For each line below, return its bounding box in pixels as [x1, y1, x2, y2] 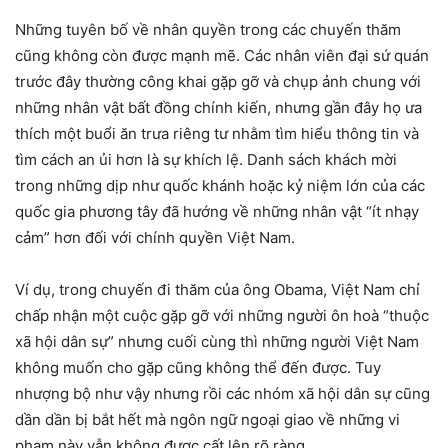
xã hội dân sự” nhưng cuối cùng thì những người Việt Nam [15, 331, 419, 351]
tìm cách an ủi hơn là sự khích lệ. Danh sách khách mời [15, 149, 397, 169]
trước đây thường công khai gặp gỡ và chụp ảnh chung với [15, 71, 421, 91]
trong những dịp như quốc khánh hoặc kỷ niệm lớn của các [15, 175, 425, 195]
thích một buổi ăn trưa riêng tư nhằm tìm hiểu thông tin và [15, 123, 419, 143]
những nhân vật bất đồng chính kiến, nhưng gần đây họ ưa [15, 97, 422, 117]
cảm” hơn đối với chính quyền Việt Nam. [15, 227, 295, 247]
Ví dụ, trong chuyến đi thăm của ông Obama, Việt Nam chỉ [15, 279, 420, 299]
